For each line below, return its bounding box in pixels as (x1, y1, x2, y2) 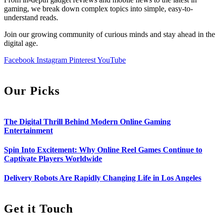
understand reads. (4, 13, 58, 22)
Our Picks (4, 84, 60, 97)
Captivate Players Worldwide (4, 154, 102, 163)
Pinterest (69, 55, 96, 64)
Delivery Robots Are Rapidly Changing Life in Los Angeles (4, 174, 201, 183)
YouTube (97, 55, 126, 64)
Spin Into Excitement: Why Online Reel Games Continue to (4, 146, 202, 154)
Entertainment (4, 126, 53, 135)
